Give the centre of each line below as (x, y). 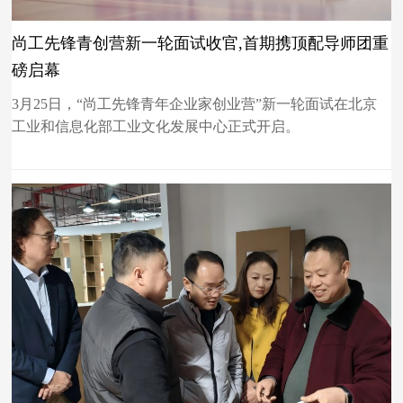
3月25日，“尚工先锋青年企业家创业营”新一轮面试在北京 (195, 104)
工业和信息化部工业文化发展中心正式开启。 (156, 127)
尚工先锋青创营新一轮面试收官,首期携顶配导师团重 (201, 44)
